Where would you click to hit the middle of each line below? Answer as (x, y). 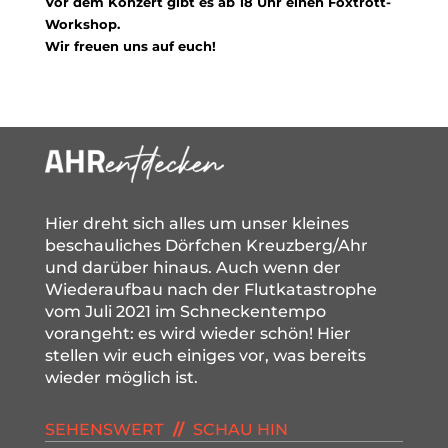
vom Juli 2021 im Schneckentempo (185, 311)
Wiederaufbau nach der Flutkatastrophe (210, 289)
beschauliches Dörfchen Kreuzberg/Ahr (206, 245)
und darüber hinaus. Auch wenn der (192, 267)
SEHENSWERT (103, 429)
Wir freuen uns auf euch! (130, 46)
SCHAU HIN (238, 429)
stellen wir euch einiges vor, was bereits (205, 355)
